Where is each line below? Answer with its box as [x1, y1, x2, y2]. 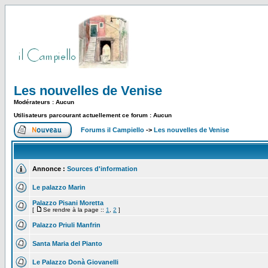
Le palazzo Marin [32, 184, 86, 191]
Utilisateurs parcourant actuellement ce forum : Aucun [14, 112, 172, 118]
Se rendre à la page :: [43, 206, 106, 213]
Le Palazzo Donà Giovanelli [32, 258, 118, 266]
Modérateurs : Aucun [14, 99, 74, 105]
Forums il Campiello [81, 126, 144, 133]
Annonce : [32, 165, 67, 172]
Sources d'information [67, 165, 138, 172]
